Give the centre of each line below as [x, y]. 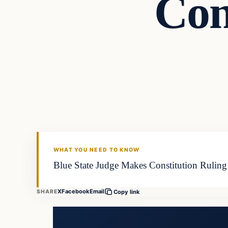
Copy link [127, 192]
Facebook [76, 192]
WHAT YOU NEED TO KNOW [96, 150]
